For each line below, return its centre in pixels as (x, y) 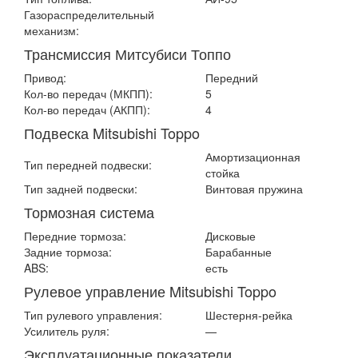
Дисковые (231, 236)
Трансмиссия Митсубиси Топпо (127, 54)
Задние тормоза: (68, 252)
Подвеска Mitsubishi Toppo (112, 133)
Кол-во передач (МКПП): (88, 93)
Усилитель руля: (67, 331)
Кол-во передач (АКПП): (87, 109)
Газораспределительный (89, 14)
